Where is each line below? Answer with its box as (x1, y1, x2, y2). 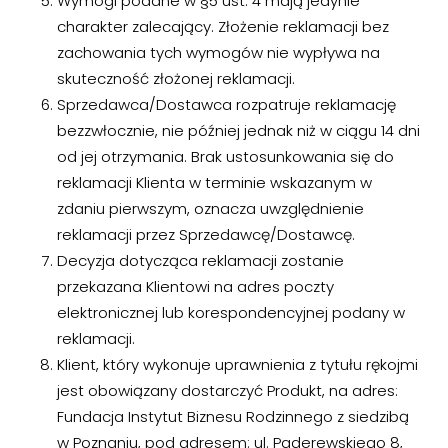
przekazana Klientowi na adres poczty (56, 276, 334, 297)
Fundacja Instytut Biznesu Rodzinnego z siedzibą (56, 406, 409, 427)
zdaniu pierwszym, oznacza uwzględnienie (56, 198, 364, 219)
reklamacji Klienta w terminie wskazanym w (56, 172, 372, 193)
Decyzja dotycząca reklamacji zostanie (56, 250, 344, 271)
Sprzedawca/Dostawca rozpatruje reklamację (56, 94, 396, 115)
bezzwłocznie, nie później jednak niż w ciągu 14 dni (56, 120, 420, 141)
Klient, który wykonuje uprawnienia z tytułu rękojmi (56, 354, 418, 375)
